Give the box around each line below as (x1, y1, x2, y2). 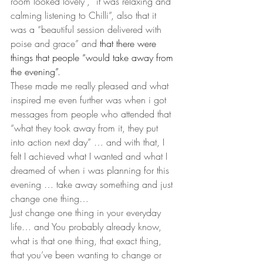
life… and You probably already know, (11, 220, 164, 233)
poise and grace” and (11, 37, 100, 50)
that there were (100, 37, 159, 50)
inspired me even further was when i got (11, 93, 169, 106)
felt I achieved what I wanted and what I (11, 150, 170, 163)
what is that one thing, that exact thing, (11, 234, 164, 247)
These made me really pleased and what (11, 79, 171, 92)
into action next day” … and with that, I (11, 136, 167, 149)
